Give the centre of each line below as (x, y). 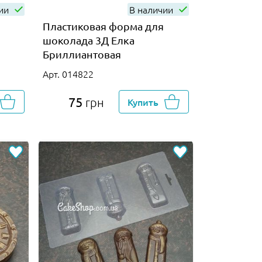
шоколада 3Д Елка (88, 40)
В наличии (152, 9)
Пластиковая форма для (103, 26)
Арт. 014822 (68, 73)
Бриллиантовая (82, 54)
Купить (143, 101)
